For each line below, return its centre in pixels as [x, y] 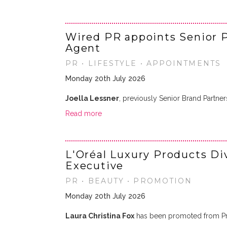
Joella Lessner [92, 98]
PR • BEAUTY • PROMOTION [129, 181]
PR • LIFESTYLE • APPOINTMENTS [143, 63]
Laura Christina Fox [100, 216]
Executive [95, 166]
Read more [84, 113]
